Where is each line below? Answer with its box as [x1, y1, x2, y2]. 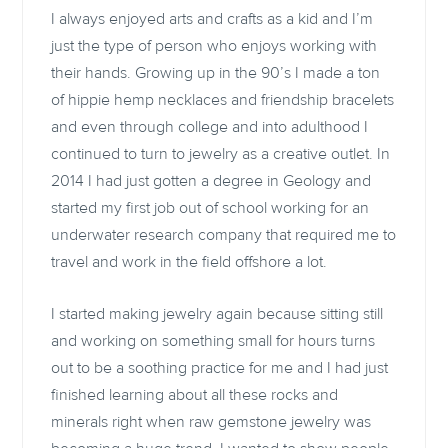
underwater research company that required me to [51, 226, 397, 243]
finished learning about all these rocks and [51, 387, 339, 404]
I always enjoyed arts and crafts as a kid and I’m [51, 10, 374, 27]
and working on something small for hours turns [51, 333, 376, 350]
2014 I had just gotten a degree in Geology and [51, 172, 372, 189]
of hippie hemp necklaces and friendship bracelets [51, 91, 395, 108]
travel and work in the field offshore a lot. [51, 253, 328, 270]
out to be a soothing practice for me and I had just [51, 360, 389, 377]
